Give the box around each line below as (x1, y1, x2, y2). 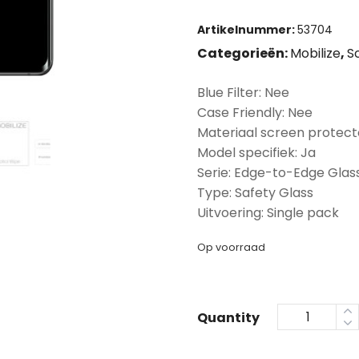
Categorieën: (197, 44, 290, 63)
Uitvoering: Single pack (197, 204, 339, 222)
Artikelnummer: (197, 22, 297, 38)
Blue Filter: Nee (197, 83, 289, 102)
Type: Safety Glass (197, 184, 313, 202)
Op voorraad (197, 240, 265, 255)
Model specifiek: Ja (197, 143, 316, 162)
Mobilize (290, 44, 341, 63)
